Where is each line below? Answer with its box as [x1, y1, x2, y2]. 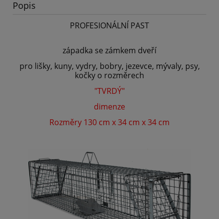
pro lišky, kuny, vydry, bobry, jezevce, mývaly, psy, [19, 61, 200, 72]
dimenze [94, 101, 125, 112]
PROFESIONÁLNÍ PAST [70, 20, 149, 31]
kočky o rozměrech [75, 70, 144, 81]
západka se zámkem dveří [63, 45, 156, 56]
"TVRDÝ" [94, 86, 125, 97]
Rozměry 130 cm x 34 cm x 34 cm [49, 117, 170, 128]
